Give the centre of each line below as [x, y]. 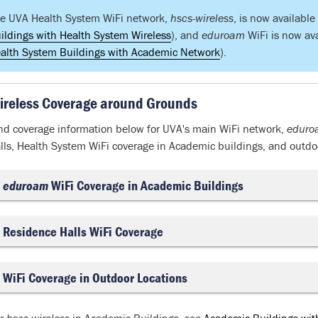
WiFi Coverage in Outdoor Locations [95, 278]
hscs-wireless [202, 18]
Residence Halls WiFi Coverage [83, 231]
